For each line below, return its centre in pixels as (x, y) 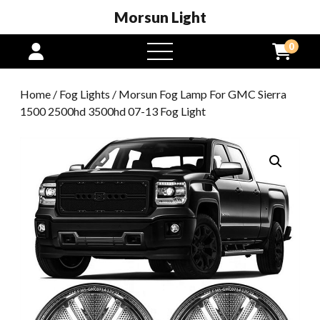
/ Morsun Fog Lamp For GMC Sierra (198, 94)
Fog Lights (85, 94)
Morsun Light (160, 17)
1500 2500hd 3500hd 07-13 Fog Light (113, 111)
